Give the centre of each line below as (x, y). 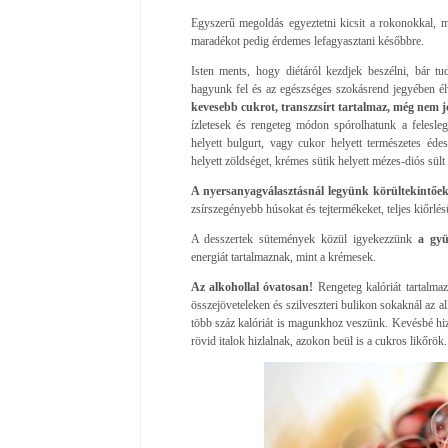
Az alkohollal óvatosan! (252, 286)
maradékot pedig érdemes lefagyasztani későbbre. (307, 40)
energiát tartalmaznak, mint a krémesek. (283, 256)
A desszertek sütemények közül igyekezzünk (304, 238)
